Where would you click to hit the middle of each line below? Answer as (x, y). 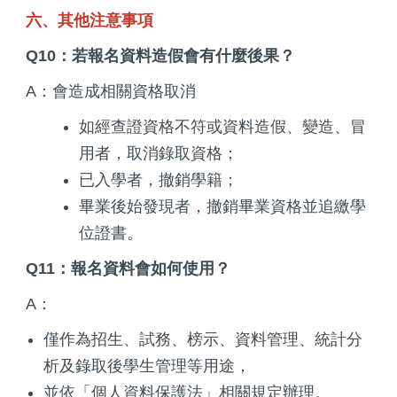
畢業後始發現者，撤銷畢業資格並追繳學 (222, 206)
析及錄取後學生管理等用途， (147, 366)
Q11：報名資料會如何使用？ (128, 268)
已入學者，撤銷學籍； (159, 179)
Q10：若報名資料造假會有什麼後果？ (160, 55)
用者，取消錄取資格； (159, 153)
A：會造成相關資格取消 (111, 91)
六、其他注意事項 (90, 20)
